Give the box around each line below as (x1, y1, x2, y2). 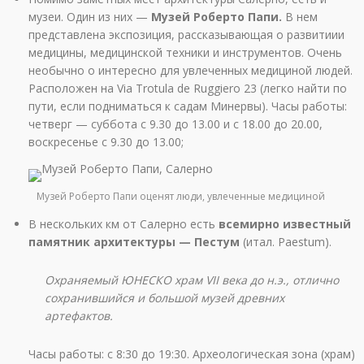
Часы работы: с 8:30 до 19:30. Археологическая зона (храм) (28, 346, 355, 362)
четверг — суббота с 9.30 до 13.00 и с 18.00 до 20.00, (28, 115, 323, 132)
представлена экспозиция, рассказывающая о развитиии (28, 26, 344, 42)
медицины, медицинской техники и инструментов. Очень (28, 44, 342, 60)
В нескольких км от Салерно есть (28, 216, 219, 232)
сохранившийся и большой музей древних (45, 290, 285, 306)
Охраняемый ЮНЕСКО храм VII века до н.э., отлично (45, 272, 340, 288)
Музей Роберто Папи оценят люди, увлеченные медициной (37, 189, 325, 204)
